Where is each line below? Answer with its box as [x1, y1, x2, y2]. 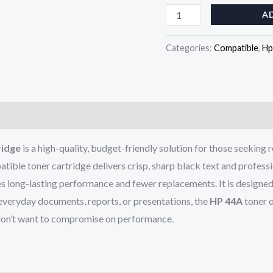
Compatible [214, 42, 258, 53]
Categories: [166, 42, 214, 53]
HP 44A [210, 195, 243, 207]
